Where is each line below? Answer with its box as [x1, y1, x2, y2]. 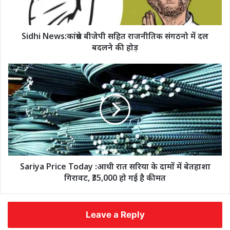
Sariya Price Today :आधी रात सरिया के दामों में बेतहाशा [20, 160, 210, 172]
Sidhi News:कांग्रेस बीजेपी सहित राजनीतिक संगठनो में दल [22, 30, 208, 42]
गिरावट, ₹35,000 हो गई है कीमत [64, 171, 166, 183]
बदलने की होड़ [92, 41, 138, 53]
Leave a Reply [85, 209, 145, 220]
